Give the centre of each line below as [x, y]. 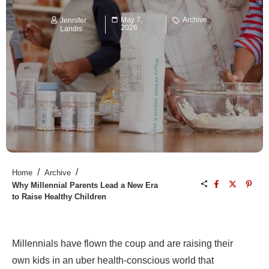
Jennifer [73, 21]
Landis [71, 29]
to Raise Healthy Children [59, 197]
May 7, [131, 20]
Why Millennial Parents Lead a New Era [85, 186]
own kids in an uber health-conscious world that [113, 261]
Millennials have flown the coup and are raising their [122, 244]
